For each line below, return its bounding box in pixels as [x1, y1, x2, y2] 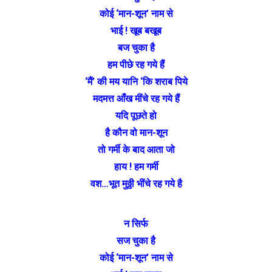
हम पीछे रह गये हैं [107, 58, 165, 70]
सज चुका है [117, 234, 155, 246]
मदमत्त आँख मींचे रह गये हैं [92, 92, 180, 104]
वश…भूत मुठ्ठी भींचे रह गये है [90, 177, 182, 189]
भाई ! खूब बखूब [110, 24, 161, 36]
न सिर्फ [124, 217, 148, 229]
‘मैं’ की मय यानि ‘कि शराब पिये [84, 75, 188, 87]
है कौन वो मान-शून [104, 126, 168, 138]
